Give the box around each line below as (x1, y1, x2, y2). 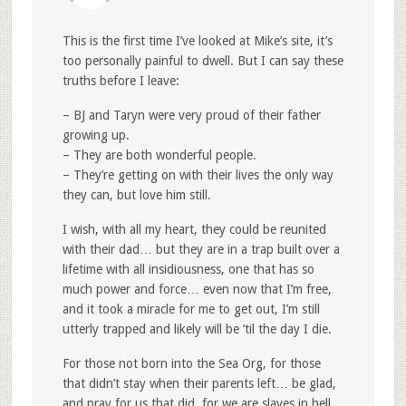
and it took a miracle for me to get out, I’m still (62, 301, 320, 316)
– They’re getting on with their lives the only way (62, 167, 333, 182)
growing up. (62, 127, 130, 142)
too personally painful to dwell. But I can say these (62, 53, 343, 68)
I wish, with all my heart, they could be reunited (62, 221, 326, 237)
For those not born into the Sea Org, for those (62, 355, 321, 371)
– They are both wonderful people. (62, 147, 256, 162)
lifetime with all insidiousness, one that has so (62, 261, 314, 276)
